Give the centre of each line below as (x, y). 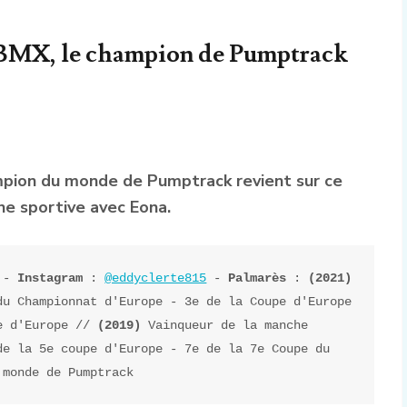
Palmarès (258, 278)
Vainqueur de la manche (228, 325)
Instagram (50, 278)
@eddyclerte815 (156, 278)
